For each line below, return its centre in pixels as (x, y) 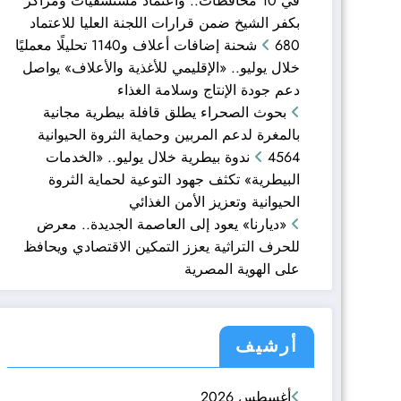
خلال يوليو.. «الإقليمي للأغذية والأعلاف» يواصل (161, 67)
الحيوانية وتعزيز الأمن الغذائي (214, 201)
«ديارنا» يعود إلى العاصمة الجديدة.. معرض (162, 224)
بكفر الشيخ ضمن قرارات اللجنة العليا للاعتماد (165, 22)
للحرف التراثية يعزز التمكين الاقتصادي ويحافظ (162, 246)
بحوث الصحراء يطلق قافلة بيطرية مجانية (165, 112)
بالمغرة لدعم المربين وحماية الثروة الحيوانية (169, 134)
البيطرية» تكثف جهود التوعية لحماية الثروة (174, 179)
